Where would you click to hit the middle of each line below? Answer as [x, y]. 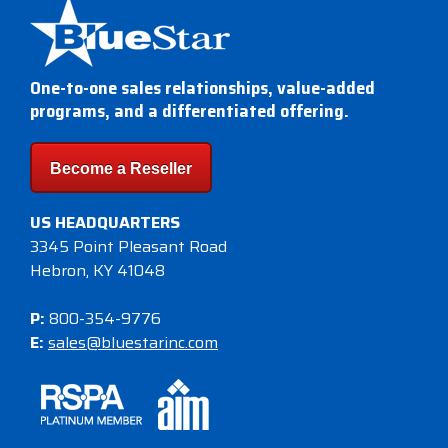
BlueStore [88, 54]
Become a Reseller [121, 168]
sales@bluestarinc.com [133, 342]
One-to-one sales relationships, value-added [202, 88]
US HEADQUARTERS [105, 222]
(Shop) [88, 75]
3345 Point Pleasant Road [128, 246]
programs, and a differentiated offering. [189, 111]
